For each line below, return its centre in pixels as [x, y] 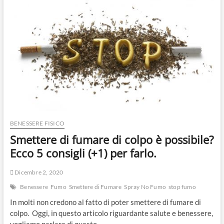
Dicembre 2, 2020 [38, 172]
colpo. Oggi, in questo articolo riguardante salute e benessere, [111, 213]
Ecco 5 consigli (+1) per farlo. [83, 153]
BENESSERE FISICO [37, 123]
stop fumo [182, 186]
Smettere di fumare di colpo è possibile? [112, 139]
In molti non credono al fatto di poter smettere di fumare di [105, 202]
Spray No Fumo [145, 186]
